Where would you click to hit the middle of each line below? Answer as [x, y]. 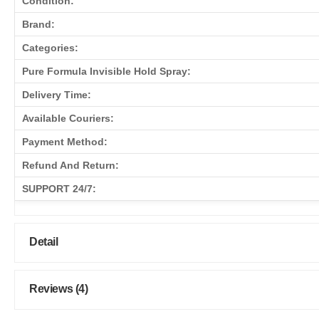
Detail [44, 241]
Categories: [50, 47]
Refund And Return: [70, 165]
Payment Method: [65, 141]
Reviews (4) [59, 288]
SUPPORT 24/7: [59, 188]
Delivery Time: [57, 94]
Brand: [38, 24]
